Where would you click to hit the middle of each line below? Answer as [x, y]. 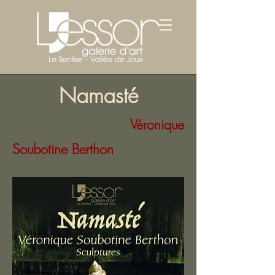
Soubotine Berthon [63, 149]
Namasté [98, 95]
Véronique [157, 125]
